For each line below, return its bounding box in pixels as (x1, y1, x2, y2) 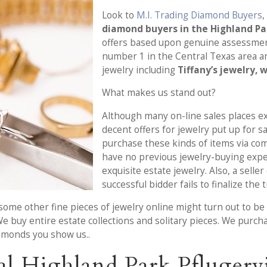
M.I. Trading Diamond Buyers (136, 9, 263, 22)
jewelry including (102, 64, 178, 77)
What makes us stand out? (102, 86, 216, 100)
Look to (102, 9, 137, 22)
